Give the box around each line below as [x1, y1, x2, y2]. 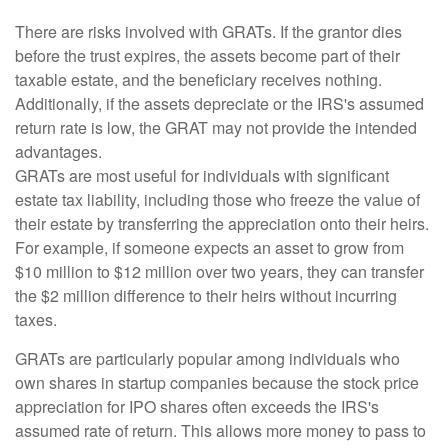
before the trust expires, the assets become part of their [15, 44, 400, 67]
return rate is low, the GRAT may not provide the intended [15, 116, 417, 139]
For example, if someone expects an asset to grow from [15, 236, 404, 259]
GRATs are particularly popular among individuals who [15, 347, 400, 370]
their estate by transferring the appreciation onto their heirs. [15, 212, 429, 235]
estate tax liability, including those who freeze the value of [15, 188, 420, 211]
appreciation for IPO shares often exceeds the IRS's [15, 395, 379, 418]
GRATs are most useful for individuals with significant [15, 164, 389, 187]
